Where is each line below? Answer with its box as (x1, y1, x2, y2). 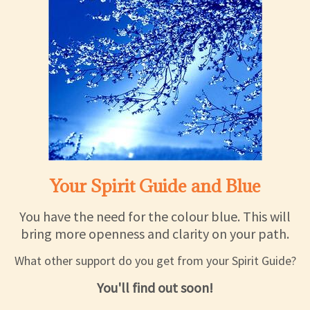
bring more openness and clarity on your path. (21, 225, 289, 243)
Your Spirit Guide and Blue (49, 174, 261, 198)
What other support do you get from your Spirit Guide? (14, 253, 296, 269)
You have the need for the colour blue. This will (19, 208, 291, 226)
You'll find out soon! (97, 279, 213, 297)
